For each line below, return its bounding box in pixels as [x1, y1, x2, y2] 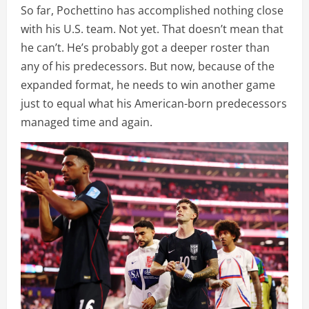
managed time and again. [21, 114, 152, 130]
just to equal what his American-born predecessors [21, 95, 287, 111]
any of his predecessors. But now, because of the [21, 58, 275, 74]
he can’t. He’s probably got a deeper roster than [21, 39, 270, 55]
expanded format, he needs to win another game [21, 77, 275, 92]
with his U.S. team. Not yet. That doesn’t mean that [21, 21, 283, 37]
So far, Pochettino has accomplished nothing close [21, 2, 283, 18]
